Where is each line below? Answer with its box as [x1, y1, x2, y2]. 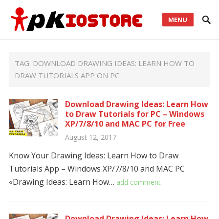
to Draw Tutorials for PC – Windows [65, 109, 204, 119]
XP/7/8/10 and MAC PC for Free [65, 118, 185, 129]
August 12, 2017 [65, 132, 116, 142]
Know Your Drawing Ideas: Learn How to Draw [8, 150, 178, 161]
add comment [116, 177, 161, 187]
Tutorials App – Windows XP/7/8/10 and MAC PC [8, 163, 185, 174]
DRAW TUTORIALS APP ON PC [15, 70, 120, 80]
